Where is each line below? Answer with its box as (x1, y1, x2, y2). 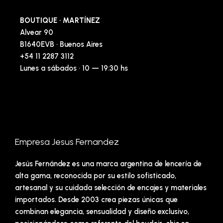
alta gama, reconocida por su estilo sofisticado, (15, 171, 176, 181)
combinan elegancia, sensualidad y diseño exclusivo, (15, 207, 189, 217)
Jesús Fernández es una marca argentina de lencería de (15, 159, 202, 169)
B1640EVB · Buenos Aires (20, 39, 103, 49)
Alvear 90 (20, 27, 53, 37)
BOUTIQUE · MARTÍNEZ (20, 15, 100, 25)
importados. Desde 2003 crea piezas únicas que (15, 195, 178, 205)
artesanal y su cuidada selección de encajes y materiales (15, 183, 207, 193)
